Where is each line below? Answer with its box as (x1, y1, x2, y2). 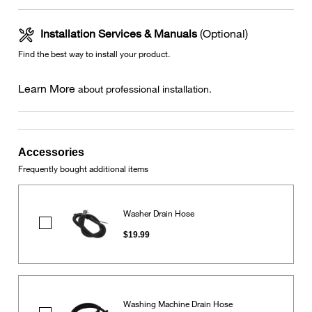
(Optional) (197, 26, 248, 40)
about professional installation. (75, 82, 212, 95)
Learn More (18, 81, 75, 95)
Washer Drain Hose (123, 207, 194, 219)
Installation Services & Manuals (40, 26, 197, 40)
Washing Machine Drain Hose (123, 297, 233, 309)
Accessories (18, 146, 84, 158)
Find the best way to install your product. (18, 47, 170, 59)
